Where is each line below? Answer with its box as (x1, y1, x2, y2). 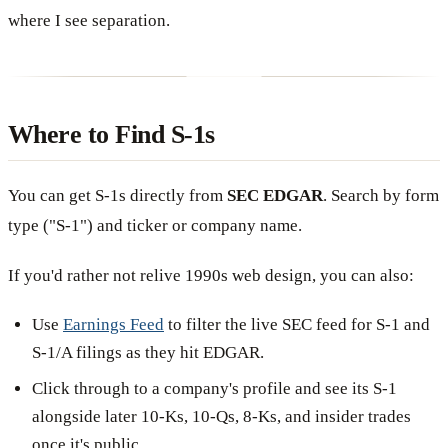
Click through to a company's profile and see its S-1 (32, 378, 397, 398)
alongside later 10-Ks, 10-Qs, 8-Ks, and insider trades (32, 406, 411, 426)
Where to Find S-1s (8, 119, 215, 149)
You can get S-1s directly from (8, 185, 227, 205)
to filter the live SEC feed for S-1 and (164, 314, 430, 334)
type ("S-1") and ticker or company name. (8, 215, 302, 235)
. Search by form (323, 185, 439, 205)
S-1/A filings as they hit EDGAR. (32, 342, 264, 362)
